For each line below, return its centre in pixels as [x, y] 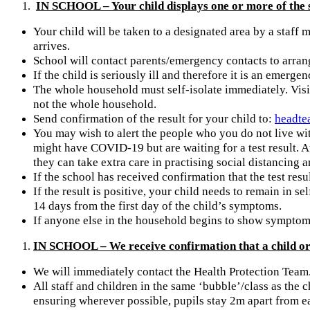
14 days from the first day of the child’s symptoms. [157, 206]
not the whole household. [95, 104]
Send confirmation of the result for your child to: [154, 119]
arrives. [52, 46]
